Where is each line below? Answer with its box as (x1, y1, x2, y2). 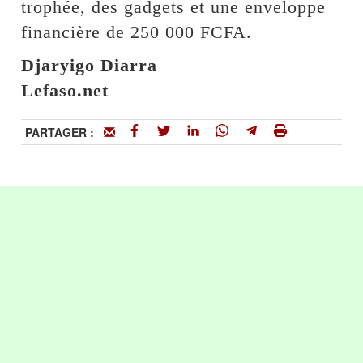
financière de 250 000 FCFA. (21, 22, 253, 43)
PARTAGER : (25, 124, 105, 141)
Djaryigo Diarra (21, 55, 158, 76)
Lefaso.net (21, 80, 109, 101)
